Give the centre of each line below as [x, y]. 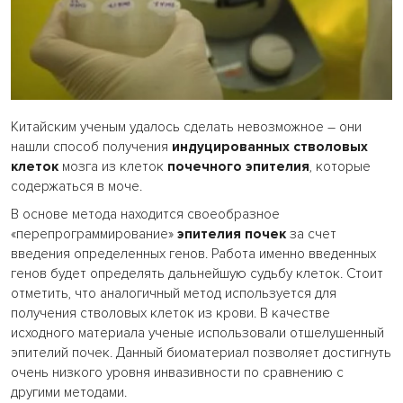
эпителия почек [232, 235]
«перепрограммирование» [94, 235]
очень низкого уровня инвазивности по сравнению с [177, 373]
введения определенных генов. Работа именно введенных [193, 255]
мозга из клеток [113, 167]
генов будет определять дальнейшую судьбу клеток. [177, 274]
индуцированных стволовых [270, 148]
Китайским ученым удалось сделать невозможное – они [186, 128]
